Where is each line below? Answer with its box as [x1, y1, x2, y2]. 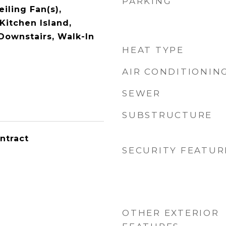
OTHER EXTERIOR [122, 208, 219, 218]
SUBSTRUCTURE [122, 110, 212, 120]
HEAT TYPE [122, 45, 184, 55]
